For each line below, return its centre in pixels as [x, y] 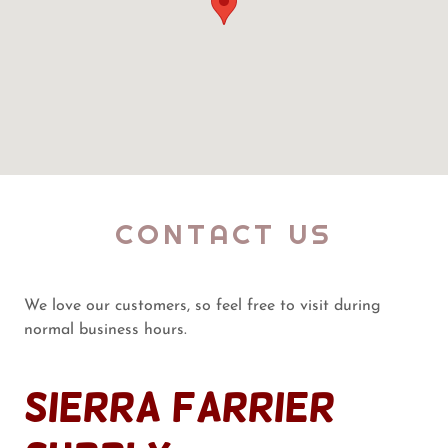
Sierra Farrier [179, 406]
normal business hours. [105, 329]
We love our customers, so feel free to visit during [202, 305]
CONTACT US [224, 233]
